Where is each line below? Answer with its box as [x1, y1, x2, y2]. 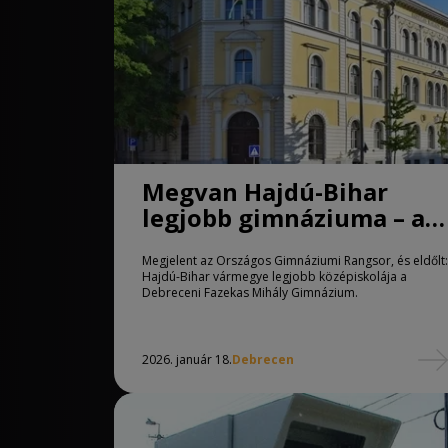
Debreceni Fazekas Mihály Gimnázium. [142, 284, 358, 301]
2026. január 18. [142, 351, 232, 368]
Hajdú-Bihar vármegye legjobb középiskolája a [142, 268, 407, 285]
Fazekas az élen [142, 227, 326, 260]
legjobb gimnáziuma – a [142, 201, 425, 234]
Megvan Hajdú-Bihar [142, 175, 388, 208]
